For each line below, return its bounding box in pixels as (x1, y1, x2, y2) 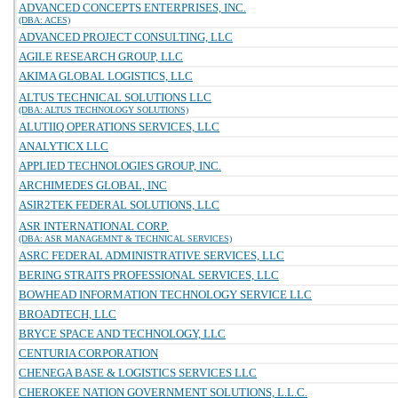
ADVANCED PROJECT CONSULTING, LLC (19, 30, 233, 44)
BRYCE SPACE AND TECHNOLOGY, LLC (19, 327, 226, 340)
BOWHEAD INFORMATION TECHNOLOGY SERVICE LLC (19, 288, 312, 301)
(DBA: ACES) (19, 15, 70, 25)
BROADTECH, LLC (19, 307, 116, 321)
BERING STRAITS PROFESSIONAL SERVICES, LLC (19, 268, 279, 282)
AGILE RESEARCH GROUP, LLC (19, 50, 183, 63)
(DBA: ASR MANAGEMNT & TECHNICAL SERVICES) (19, 234, 232, 243)
